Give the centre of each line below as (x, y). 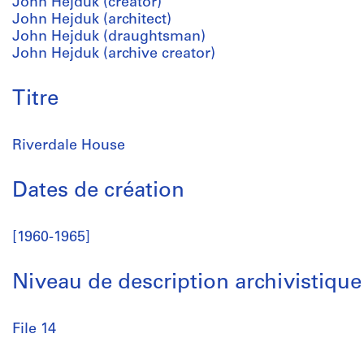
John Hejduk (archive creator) (114, 54)
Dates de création (98, 191)
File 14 (34, 329)
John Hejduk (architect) (92, 20)
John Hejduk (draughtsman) (109, 37)
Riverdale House (69, 146)
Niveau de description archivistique (187, 283)
